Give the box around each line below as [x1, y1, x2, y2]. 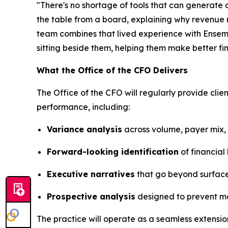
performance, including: [37, 102, 130, 112]
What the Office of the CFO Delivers [37, 65, 188, 76]
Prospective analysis [47, 191, 135, 202]
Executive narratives [47, 169, 135, 180]
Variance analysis [47, 124, 122, 135]
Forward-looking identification [47, 147, 179, 157]
